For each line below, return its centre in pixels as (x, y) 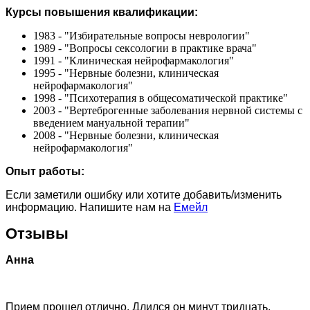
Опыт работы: (45, 171)
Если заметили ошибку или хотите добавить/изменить (144, 194)
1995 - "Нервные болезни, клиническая (126, 73)
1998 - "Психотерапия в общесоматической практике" (161, 98)
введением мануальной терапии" (111, 122)
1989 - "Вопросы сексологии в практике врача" (145, 48)
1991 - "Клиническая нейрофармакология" (134, 60)
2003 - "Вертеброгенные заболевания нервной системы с (168, 110)
